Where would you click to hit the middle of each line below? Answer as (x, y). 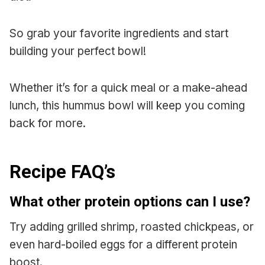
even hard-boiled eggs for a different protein (123, 245)
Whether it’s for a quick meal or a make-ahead (128, 88)
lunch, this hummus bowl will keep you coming (127, 106)
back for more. (48, 124)
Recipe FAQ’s (62, 172)
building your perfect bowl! (78, 51)
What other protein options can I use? (130, 202)
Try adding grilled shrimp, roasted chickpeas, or (132, 227)
